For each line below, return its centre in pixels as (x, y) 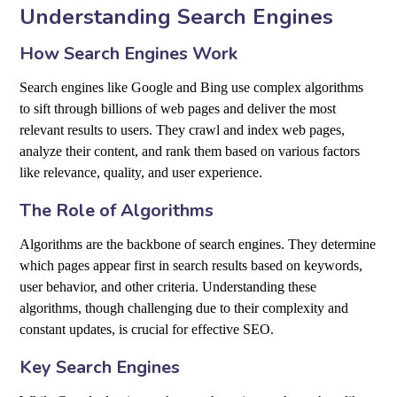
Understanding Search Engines (177, 17)
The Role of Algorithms (117, 211)
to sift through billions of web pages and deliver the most (178, 109)
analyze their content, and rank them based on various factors (190, 152)
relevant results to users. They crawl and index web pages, (183, 130)
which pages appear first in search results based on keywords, (191, 266)
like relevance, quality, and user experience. (141, 173)
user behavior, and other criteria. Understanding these (168, 287)
